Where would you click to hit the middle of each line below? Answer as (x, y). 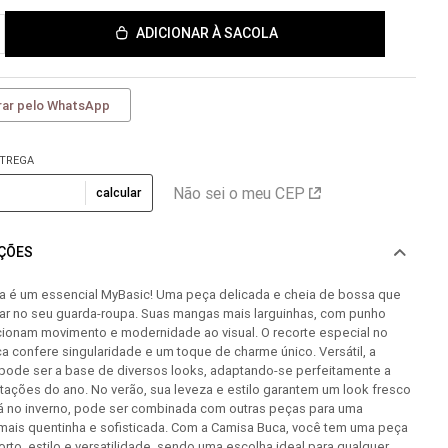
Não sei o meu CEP (239, 193)
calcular (119, 192)
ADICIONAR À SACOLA (206, 33)
